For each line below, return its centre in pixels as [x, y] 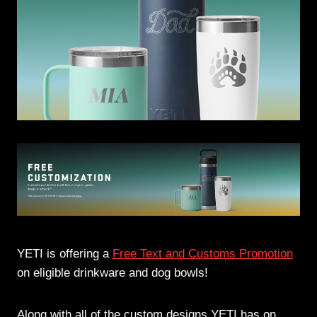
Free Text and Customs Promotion [203, 254]
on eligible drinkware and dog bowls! [113, 273]
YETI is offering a [65, 254]
